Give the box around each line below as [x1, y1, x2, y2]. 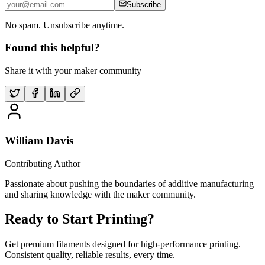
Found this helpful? [5, 41, 100, 54]
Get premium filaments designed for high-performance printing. [5, 239, 241, 250]
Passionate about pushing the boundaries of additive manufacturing [5, 178, 254, 189]
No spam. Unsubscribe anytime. [5, 20, 124, 30]
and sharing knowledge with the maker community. [5, 189, 196, 199]
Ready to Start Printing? [5, 211, 154, 227]
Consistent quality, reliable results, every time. [5, 250, 175, 260]
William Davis [5, 134, 73, 147]
